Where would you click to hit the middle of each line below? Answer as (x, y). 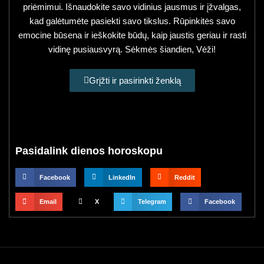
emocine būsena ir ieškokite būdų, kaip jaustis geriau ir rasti (132, 35)
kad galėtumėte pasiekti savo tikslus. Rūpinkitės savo (132, 21)
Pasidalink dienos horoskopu (89, 151)
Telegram (152, 202)
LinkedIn (122, 177)
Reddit (184, 177)
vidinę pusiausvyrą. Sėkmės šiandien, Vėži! (132, 49)
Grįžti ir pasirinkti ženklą (135, 80)
